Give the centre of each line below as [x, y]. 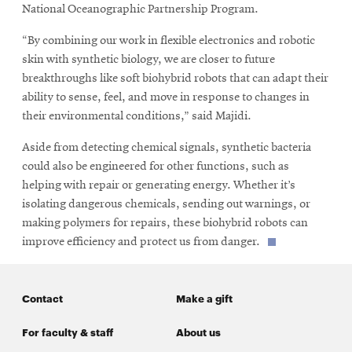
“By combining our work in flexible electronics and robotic [169, 40]
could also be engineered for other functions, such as [156, 166]
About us [198, 332]
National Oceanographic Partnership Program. [140, 9]
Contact [42, 298]
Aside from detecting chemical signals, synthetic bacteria [167, 147]
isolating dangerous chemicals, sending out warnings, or [166, 204]
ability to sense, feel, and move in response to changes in [166, 97]
